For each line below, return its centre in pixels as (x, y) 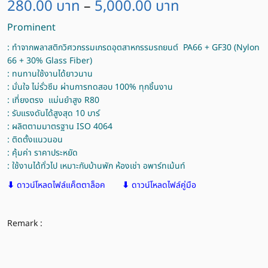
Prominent (31, 28)
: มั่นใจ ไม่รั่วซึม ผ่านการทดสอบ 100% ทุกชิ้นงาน (90, 87)
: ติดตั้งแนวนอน (35, 140)
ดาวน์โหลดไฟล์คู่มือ (164, 185)
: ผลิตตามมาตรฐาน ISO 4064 (60, 127)
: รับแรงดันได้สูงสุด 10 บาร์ (54, 113)
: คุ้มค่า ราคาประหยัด (42, 153)
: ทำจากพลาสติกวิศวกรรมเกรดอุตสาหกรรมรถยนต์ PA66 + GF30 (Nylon (133, 48)
